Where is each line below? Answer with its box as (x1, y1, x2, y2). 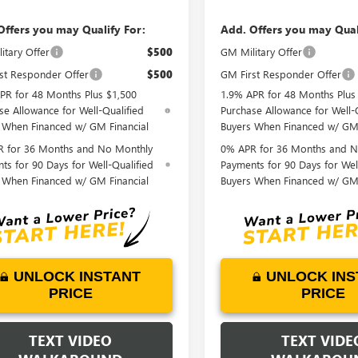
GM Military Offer (221, 45, 303, 59)
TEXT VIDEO (29, 330, 112, 350)
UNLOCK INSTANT (14, 268, 141, 284)
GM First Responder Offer (221, 67, 342, 82)
